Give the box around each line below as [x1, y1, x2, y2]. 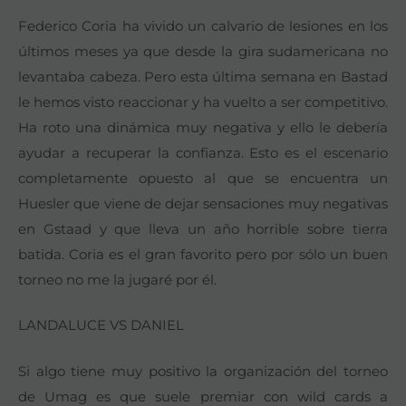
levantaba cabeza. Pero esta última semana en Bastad [18, 67, 388, 85]
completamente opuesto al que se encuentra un [18, 169, 388, 187]
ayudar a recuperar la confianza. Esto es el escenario [18, 143, 388, 161]
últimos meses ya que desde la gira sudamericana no [18, 42, 388, 60]
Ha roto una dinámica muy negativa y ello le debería [18, 118, 388, 136]
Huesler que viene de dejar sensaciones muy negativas [18, 194, 388, 212]
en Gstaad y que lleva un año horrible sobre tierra [18, 219, 388, 237]
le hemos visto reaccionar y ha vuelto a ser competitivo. [18, 92, 388, 111]
